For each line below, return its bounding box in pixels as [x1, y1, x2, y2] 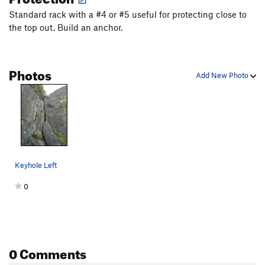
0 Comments [9, 241, 86, 263]
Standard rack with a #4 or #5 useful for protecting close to [9, 9, 247, 20]
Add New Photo [196, 70, 250, 80]
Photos [9, 63, 51, 84]
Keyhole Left [15, 160, 57, 170]
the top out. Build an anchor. [9, 22, 122, 33]
